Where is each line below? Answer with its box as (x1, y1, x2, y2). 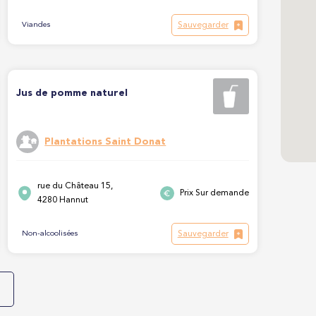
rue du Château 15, (37, 181, 114, 190)
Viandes (22, 21, 51, 30)
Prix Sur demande (179, 188, 249, 197)
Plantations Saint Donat (44, 137, 166, 147)
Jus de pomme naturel (16, 88, 128, 98)
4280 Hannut (37, 195, 89, 205)
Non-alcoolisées (22, 230, 79, 238)
